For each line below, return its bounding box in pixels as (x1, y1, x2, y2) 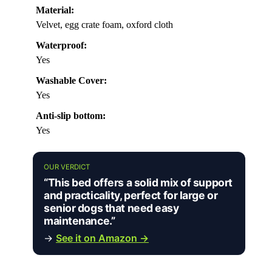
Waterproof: (36, 40, 87, 51)
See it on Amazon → (56, 232, 149, 245)
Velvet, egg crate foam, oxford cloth (36, 19, 173, 30)
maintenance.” (44, 214, 115, 228)
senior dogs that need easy (44, 202, 179, 215)
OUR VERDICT (44, 163, 90, 172)
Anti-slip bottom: (36, 110, 106, 121)
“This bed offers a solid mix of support (44, 176, 233, 189)
